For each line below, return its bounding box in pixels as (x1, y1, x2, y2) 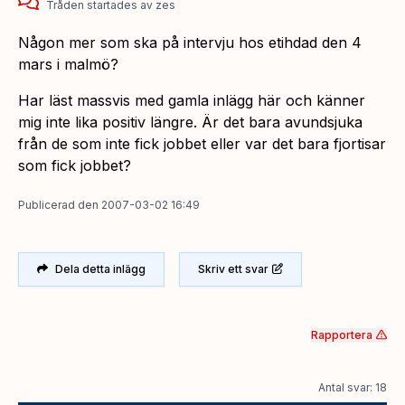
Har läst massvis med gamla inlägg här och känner (18, 90, 365, 109)
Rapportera (311, 327, 372, 342)
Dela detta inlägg (55, 261, 146, 276)
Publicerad (18, 197, 75, 212)
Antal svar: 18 (318, 380, 387, 394)
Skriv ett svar (198, 261, 268, 276)
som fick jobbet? (18, 155, 131, 174)
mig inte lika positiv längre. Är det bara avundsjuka (18, 112, 363, 131)
